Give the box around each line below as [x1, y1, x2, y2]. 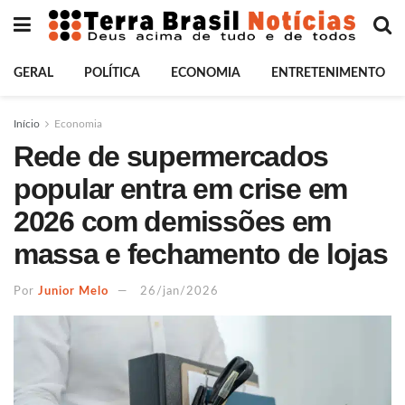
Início [14, 118, 40, 129]
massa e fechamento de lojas [14, 238, 388, 270]
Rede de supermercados [14, 140, 329, 173]
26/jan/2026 [140, 285, 219, 297]
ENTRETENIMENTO [271, 67, 385, 80]
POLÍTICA [84, 67, 140, 80]
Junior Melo [38, 285, 108, 297]
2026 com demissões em [14, 205, 332, 238]
